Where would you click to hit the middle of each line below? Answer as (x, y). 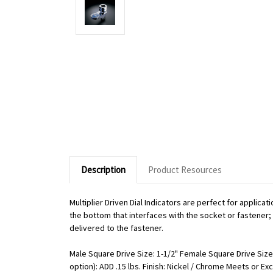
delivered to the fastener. (116, 228)
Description (103, 169)
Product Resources (185, 169)
